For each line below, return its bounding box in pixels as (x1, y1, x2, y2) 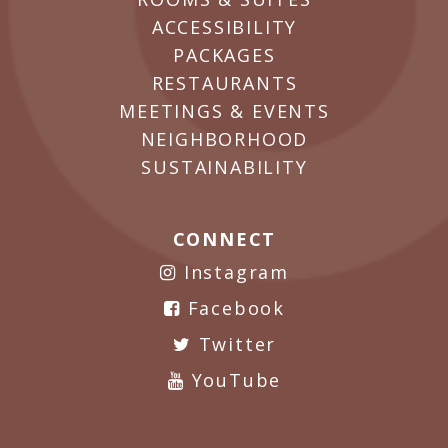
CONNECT (172, 227, 277, 251)
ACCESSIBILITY (151, 15, 298, 39)
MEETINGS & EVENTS (119, 99, 330, 123)
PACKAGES (173, 43, 276, 67)
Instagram (176, 260, 289, 284)
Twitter (191, 332, 277, 356)
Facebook (180, 296, 285, 320)
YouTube (184, 368, 282, 392)
